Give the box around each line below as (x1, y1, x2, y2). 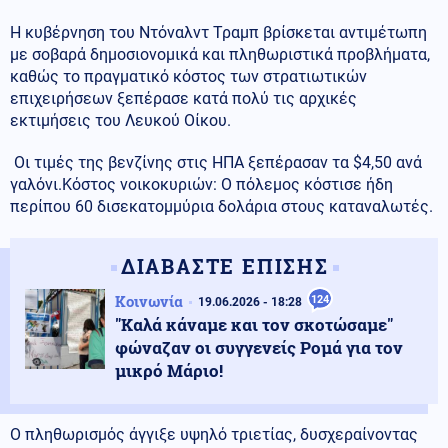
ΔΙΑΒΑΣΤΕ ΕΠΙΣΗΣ (120, 252, 329, 279)
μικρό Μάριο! (115, 358, 223, 382)
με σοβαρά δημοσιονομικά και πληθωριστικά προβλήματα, (10, 44, 430, 64)
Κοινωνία (115, 290, 183, 311)
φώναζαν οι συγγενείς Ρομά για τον (115, 335, 403, 359)
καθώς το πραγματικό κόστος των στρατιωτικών (10, 66, 367, 86)
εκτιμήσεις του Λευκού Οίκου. (10, 110, 231, 130)
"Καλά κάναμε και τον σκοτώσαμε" (115, 312, 393, 336)
